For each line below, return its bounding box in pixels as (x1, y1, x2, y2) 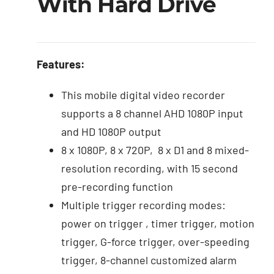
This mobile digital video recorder (61, 88, 225, 102)
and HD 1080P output (61, 125, 161, 139)
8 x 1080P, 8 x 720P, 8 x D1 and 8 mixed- (61, 143, 249, 157)
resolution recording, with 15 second (61, 161, 238, 176)
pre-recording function (61, 180, 173, 194)
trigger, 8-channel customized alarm (61, 253, 237, 267)
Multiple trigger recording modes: (61, 198, 226, 212)
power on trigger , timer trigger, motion (61, 217, 254, 231)
